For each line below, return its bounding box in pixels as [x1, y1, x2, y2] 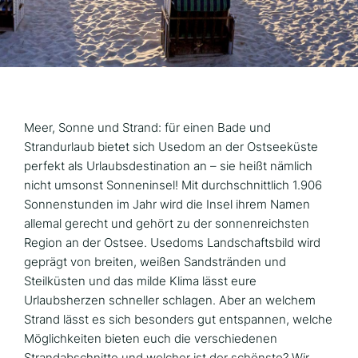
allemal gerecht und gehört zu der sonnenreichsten [24, 215, 309, 231]
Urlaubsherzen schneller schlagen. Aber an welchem [24, 292, 316, 308]
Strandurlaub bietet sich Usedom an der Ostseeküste [24, 138, 318, 154]
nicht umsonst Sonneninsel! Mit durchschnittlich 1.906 [24, 177, 322, 193]
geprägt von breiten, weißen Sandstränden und [24, 253, 286, 269]
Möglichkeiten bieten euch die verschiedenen [24, 330, 277, 346]
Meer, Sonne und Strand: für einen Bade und [24, 119, 271, 135]
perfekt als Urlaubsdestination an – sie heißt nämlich [24, 157, 312, 173]
